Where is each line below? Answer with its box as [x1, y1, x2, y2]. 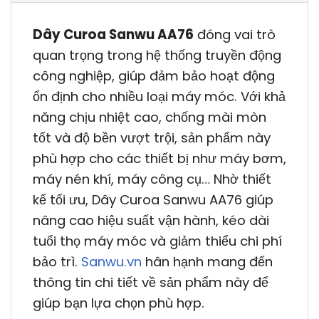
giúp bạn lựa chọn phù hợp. [33, 294, 204, 313]
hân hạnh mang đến [142, 253, 273, 271]
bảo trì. [33, 253, 81, 271]
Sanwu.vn [81, 253, 142, 271]
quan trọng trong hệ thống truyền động [33, 46, 281, 65]
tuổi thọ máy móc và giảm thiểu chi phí [33, 232, 282, 251]
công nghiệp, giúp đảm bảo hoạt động [33, 67, 275, 85]
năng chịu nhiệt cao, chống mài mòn [33, 108, 266, 127]
